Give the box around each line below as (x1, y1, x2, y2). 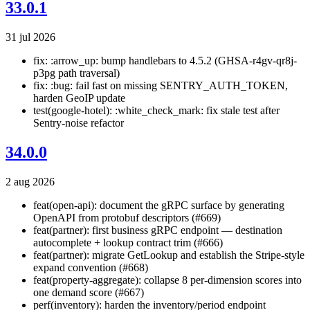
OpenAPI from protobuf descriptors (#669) (33, 212, 221, 224)
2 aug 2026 (6, 176, 55, 188)
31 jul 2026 (6, 31, 55, 44)
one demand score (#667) (33, 286, 144, 299)
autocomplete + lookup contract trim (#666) (33, 237, 223, 249)
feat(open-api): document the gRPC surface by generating (33, 199, 284, 212)
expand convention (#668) (33, 262, 148, 274)
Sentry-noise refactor (33, 117, 124, 129)
